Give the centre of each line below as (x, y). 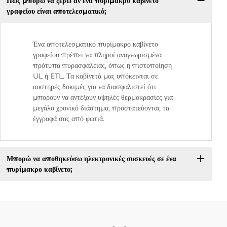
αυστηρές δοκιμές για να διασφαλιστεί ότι (94, 87)
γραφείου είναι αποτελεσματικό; (56, 11)
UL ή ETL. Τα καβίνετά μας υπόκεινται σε (96, 76)
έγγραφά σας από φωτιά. (69, 119)
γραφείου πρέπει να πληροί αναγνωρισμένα (97, 55)
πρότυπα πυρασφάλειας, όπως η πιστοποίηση (102, 66)
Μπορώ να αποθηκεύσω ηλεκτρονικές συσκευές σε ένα (91, 158)
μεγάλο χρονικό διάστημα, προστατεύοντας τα (101, 108)
